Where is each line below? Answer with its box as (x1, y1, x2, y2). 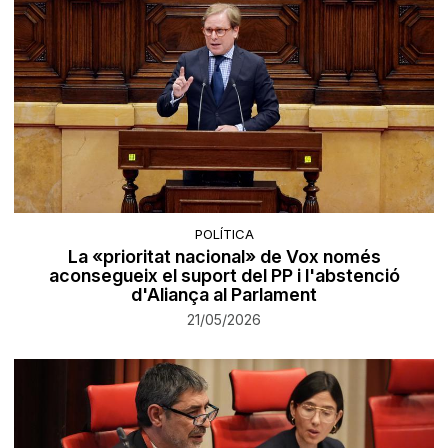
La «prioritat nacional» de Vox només (67, 245, 381, 267)
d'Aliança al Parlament (131, 283, 317, 305)
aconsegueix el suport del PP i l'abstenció (48, 264, 400, 286)
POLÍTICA (194, 225, 254, 242)
